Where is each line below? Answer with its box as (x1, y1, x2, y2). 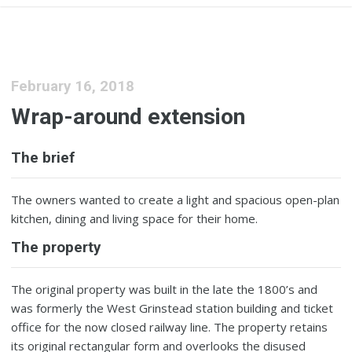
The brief (11, 149, 75, 167)
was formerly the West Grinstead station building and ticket (11, 300, 334, 317)
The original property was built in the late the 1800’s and (11, 281, 318, 298)
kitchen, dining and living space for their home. (11, 211, 258, 227)
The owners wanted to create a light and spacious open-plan (11, 192, 340, 208)
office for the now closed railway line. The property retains (11, 319, 328, 335)
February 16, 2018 (11, 77, 135, 95)
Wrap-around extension (11, 104, 246, 130)
